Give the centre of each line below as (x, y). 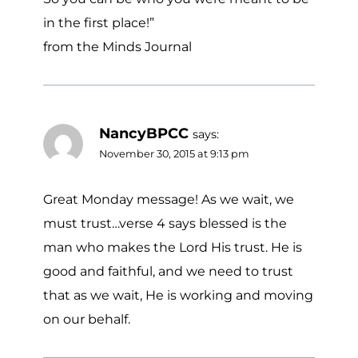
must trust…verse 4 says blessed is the (165, 224)
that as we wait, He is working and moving (178, 296)
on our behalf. (87, 320)
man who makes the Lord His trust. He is (173, 248)
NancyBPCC (144, 133)
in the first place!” (99, 23)
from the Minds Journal (117, 47)
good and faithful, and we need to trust (168, 272)
